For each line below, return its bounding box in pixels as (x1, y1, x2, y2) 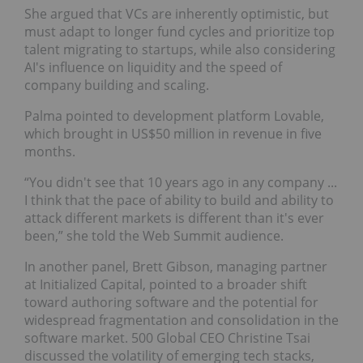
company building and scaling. (24, 75, 209, 94)
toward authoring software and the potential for (24, 293, 318, 311)
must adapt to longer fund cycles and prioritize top (24, 22, 335, 41)
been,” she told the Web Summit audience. (24, 226, 284, 245)
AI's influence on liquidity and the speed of (24, 58, 282, 76)
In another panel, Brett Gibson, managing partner (24, 257, 327, 275)
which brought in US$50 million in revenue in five (24, 124, 322, 143)
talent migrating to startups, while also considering (24, 40, 335, 58)
